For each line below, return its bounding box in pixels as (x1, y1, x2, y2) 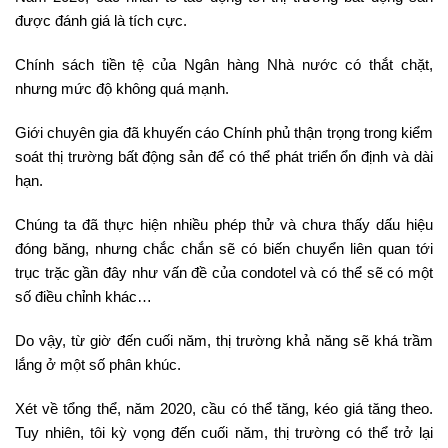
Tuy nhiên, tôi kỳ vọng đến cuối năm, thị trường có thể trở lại (15, 423, 433, 441)
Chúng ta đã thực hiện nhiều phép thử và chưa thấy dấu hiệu (15, 215, 433, 233)
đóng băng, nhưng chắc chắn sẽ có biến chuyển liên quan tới (15, 239, 433, 257)
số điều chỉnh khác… (15, 287, 152, 305)
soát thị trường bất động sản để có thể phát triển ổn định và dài (15, 147, 433, 165)
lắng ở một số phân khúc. (15, 355, 181, 373)
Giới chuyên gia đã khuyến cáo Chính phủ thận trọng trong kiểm (15, 123, 433, 141)
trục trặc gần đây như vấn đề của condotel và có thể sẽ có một (15, 263, 433, 281)
